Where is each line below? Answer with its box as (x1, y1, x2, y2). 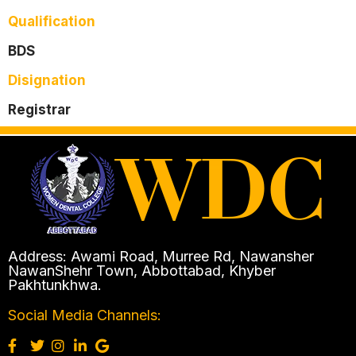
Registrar (8, 101, 71, 118)
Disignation (8, 72, 86, 88)
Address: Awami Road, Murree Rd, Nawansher (8, 247, 314, 265)
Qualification (8, 13, 95, 29)
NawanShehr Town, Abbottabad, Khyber (8, 261, 276, 279)
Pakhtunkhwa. (8, 276, 102, 293)
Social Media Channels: (8, 306, 161, 323)
